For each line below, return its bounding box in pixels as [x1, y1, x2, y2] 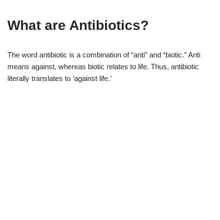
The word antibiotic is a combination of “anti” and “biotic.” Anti [7, 51, 200, 59]
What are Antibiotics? [7, 18, 149, 33]
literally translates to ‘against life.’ [7, 74, 111, 83]
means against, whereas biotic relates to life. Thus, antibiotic [7, 62, 199, 71]
